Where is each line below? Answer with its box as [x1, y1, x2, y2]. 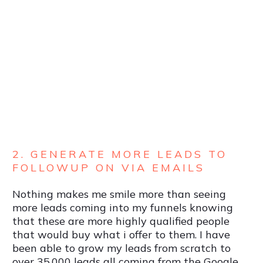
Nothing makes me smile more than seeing [12, 187, 226, 201]
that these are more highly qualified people [12, 214, 230, 228]
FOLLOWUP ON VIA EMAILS [12, 161, 205, 175]
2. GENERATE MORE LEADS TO [12, 147, 227, 161]
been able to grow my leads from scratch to [12, 241, 231, 255]
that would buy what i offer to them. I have [12, 228, 230, 242]
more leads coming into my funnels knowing [12, 201, 233, 215]
